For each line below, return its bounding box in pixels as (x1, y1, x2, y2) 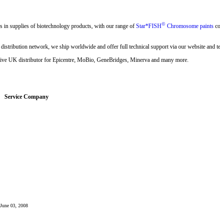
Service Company (4, 93, 49, 100)
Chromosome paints (167, 23, 214, 29)
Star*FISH (136, 23, 162, 29)
